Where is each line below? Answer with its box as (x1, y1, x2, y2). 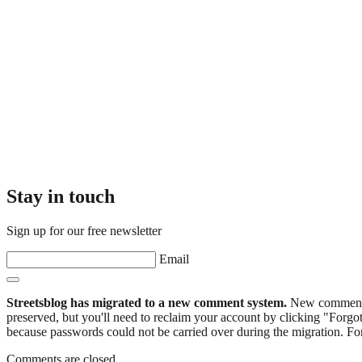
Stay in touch (6, 186, 115, 208)
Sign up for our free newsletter (6, 224, 162, 238)
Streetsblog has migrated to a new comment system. (6, 296, 287, 310)
